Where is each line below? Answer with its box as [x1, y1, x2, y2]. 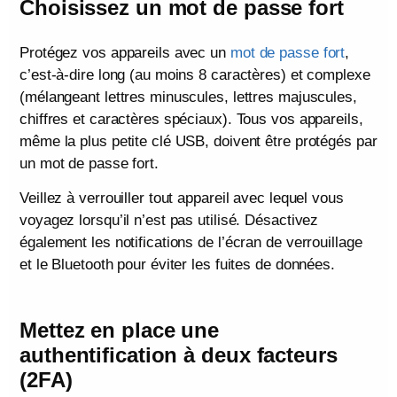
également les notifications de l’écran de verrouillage [19, 233, 362, 251]
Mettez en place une [19, 317, 220, 342]
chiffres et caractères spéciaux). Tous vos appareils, [19, 110, 363, 128]
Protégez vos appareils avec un [19, 43, 230, 61]
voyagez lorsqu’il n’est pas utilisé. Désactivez [19, 211, 319, 229]
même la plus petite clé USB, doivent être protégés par [19, 132, 378, 150]
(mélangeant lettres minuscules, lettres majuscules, [19, 88, 357, 105]
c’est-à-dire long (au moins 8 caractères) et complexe [19, 66, 370, 83]
